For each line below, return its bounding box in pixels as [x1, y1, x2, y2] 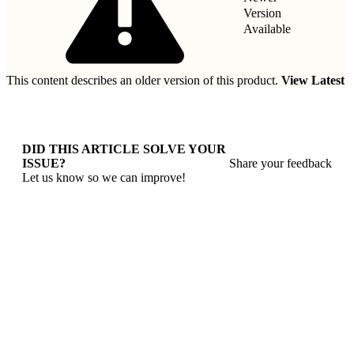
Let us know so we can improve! [22, 171, 186, 184]
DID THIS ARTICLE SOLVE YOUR [22, 142, 226, 156]
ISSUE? [22, 156, 66, 170]
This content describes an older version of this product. [6, 73, 281, 87]
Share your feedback [229, 156, 332, 170]
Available [243, 22, 291, 36]
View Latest [281, 73, 345, 87]
